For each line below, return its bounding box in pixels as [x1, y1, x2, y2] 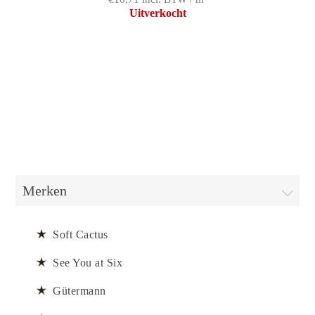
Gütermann [53, 284, 106, 297]
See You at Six [53, 256, 123, 269]
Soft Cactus [53, 228, 108, 240]
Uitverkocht [129, 6, 186, 19]
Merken [22, 182, 67, 198]
